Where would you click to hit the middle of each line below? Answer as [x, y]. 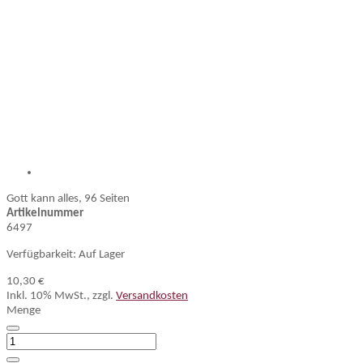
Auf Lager [102, 255]
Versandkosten [152, 296]
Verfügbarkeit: [41, 255]
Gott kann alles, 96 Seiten [68, 199]
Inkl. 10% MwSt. [47, 296]
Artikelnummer [45, 214]
